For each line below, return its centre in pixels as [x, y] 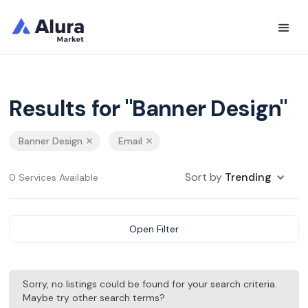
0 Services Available [54, 177]
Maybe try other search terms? [94, 298]
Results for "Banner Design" [148, 109]
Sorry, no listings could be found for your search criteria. [150, 284]
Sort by [205, 177]
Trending [248, 177]
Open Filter [154, 229]
